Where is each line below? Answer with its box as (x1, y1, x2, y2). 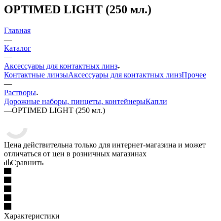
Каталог (4, 43, 31, 52)
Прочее (182, 70, 206, 79)
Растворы (4, 88, 36, 97)
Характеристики (4, 211, 60, 220)
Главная (4, 26, 31, 35)
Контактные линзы (4, 70, 68, 79)
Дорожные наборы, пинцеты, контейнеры (4, 97, 146, 106)
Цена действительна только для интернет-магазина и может (4, 140, 206, 149)
